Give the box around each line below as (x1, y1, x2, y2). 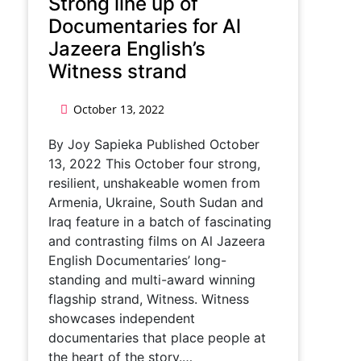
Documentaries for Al (48, 15, 241, 38)
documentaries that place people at (48, 330, 266, 346)
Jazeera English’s (48, 37, 205, 60)
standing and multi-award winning (48, 272, 255, 288)
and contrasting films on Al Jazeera (48, 233, 265, 249)
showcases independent (48, 310, 195, 326)
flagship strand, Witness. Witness (48, 291, 249, 307)
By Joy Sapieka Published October (48, 136, 259, 152)
